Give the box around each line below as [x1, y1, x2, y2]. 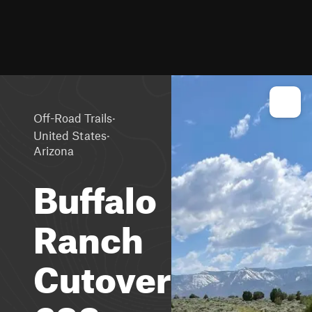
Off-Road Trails [33, 110, 112, 125]
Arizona [33, 143, 74, 157]
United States [33, 127, 107, 142]
